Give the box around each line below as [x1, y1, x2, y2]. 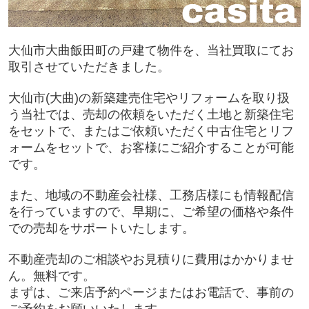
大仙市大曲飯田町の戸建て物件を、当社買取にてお [8, 43, 294, 58]
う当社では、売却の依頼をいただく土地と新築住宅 [8, 108, 294, 122]
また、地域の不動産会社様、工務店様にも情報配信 [8, 188, 294, 203]
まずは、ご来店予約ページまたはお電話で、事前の [8, 286, 294, 300]
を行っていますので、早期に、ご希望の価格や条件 [8, 205, 294, 219]
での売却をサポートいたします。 [8, 221, 195, 236]
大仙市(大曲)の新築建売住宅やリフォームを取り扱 [8, 91, 290, 106]
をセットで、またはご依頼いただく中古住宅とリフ [8, 124, 294, 139]
